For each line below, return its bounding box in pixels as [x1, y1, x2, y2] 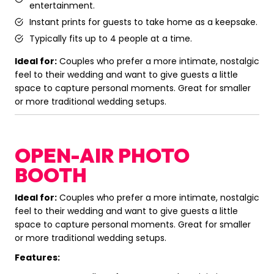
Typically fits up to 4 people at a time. [29, 32, 192, 45]
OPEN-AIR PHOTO [15, 143, 190, 168]
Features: [15, 251, 60, 264]
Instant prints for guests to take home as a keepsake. [29, 16, 257, 29]
